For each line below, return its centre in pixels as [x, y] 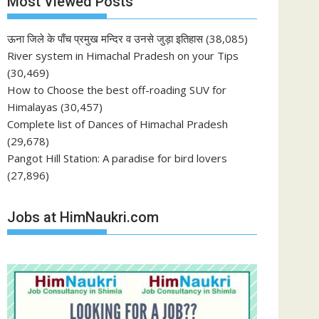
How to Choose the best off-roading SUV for [117, 90]
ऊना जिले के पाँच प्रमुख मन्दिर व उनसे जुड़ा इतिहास [105, 39]
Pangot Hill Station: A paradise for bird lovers [117, 158]
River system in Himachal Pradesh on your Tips [123, 56]
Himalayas [32, 107]
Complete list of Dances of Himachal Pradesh [117, 124]
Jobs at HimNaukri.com [83, 217]
